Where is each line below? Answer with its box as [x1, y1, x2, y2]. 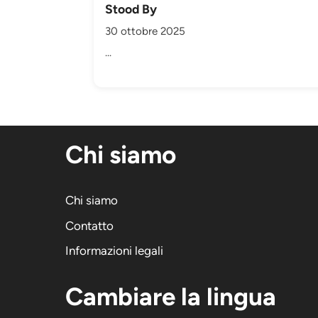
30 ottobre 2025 [105, 24, 185, 38]
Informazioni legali [65, 243, 163, 258]
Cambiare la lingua [65, 282, 276, 312]
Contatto [65, 218, 114, 233]
